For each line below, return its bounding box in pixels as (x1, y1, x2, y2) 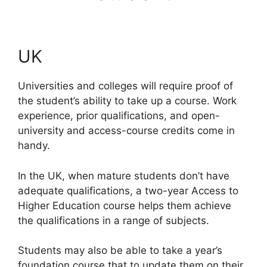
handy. (18, 139, 50, 151)
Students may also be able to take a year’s (18, 244, 222, 256)
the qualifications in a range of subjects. (18, 214, 209, 226)
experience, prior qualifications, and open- (18, 110, 220, 122)
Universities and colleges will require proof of (18, 80, 233, 92)
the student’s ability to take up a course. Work (18, 95, 237, 107)
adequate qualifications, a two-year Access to (18, 184, 238, 197)
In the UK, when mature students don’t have (18, 169, 229, 182)
